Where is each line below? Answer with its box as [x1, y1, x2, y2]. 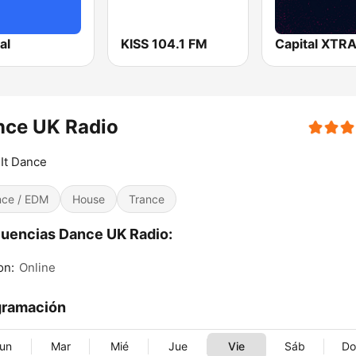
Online [19, 260, 56, 276]
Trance [129, 192, 164, 207]
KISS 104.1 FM [121, 36, 208, 52]
